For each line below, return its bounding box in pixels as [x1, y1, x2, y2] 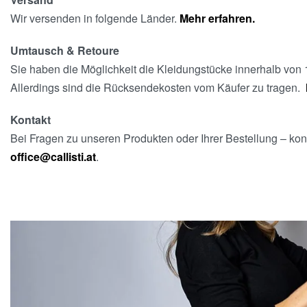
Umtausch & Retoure [10, 42, 119, 58]
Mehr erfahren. [180, 10, 255, 26]
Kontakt [10, 112, 51, 127]
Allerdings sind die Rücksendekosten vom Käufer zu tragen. [10, 79, 306, 95]
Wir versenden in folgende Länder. [10, 10, 180, 26]
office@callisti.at [10, 149, 96, 164]
